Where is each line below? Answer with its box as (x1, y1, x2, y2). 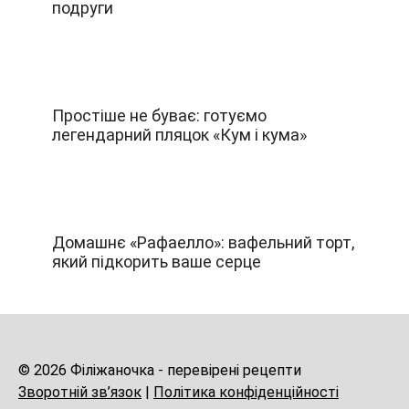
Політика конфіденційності (153, 383, 339, 402)
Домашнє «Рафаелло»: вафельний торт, (51, 232, 354, 252)
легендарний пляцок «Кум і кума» (51, 124, 307, 144)
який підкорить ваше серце (51, 251, 261, 271)
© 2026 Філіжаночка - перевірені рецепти (18, 362, 301, 380)
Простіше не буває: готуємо (51, 105, 267, 125)
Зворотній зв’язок (18, 383, 142, 402)
